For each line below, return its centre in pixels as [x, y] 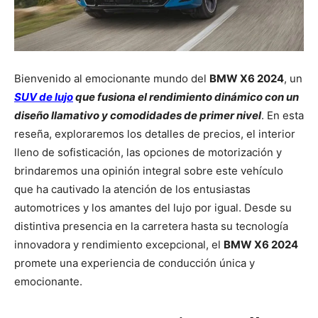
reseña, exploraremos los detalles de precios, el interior [155, 134]
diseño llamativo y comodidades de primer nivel [138, 116]
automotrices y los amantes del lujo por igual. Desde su [153, 208]
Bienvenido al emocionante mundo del [112, 79]
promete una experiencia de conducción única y [135, 263]
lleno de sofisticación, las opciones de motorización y [148, 153]
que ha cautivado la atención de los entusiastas [132, 190]
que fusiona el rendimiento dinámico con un [186, 97]
